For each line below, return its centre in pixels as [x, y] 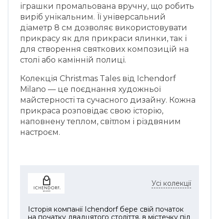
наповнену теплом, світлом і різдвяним [100, 121]
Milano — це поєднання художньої [90, 89]
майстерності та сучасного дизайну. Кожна [108, 100]
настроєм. [40, 132]
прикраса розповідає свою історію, [92, 111]
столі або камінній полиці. [73, 60]
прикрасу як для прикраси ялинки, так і [103, 38]
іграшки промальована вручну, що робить [107, 6]
